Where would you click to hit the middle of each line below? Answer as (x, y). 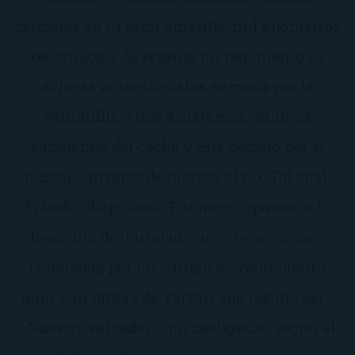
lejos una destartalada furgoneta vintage (177, 236)
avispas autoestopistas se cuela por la (177, 86)
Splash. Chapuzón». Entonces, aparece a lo (177, 206)
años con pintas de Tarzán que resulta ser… (177, 296)
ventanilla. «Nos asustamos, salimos (177, 116)
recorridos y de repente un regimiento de (177, 55)
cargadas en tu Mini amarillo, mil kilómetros (177, 25)
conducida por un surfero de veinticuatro (177, 266)
